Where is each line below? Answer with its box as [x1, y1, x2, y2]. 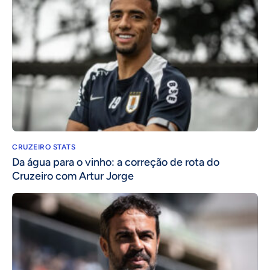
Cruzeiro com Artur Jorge [12, 169, 134, 183]
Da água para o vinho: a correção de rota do [12, 155, 219, 169]
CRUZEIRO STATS [12, 143, 75, 152]
